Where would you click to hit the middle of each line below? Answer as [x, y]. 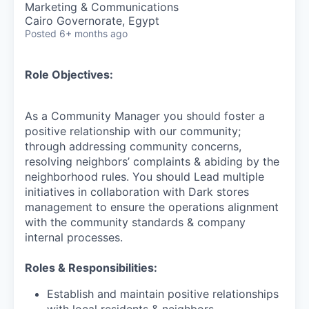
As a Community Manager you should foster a [145, 116]
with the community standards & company [135, 222]
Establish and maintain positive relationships [163, 293]
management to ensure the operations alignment [152, 207]
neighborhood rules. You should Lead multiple [144, 176]
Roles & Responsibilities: [91, 267]
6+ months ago [93, 33]
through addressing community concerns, [133, 146]
